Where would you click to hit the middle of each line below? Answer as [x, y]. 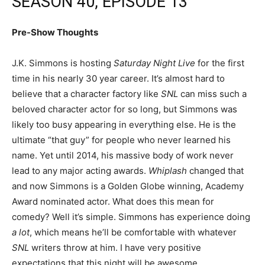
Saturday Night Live [154, 63]
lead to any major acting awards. [80, 171]
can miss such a [212, 94]
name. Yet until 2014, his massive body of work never [123, 155]
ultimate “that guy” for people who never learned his [121, 140]
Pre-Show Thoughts [55, 32]
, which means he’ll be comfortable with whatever [133, 232]
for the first [220, 63]
